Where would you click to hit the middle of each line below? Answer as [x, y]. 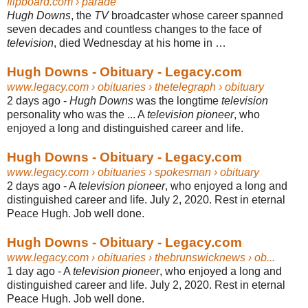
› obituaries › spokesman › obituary [174, 172]
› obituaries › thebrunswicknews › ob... [182, 257]
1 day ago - [35, 271]
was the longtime [177, 100]
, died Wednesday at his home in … [140, 43]
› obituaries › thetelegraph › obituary [176, 87]
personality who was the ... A [77, 114]
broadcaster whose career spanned [196, 15]
